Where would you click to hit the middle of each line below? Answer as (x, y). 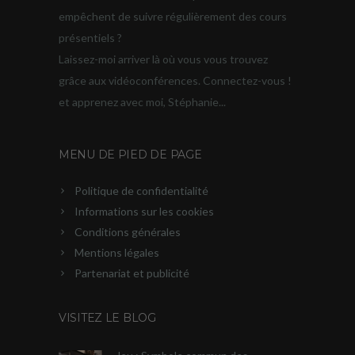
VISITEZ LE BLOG (107, 318)
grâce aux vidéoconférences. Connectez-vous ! (175, 81)
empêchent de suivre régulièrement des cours (173, 17)
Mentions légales (117, 253)
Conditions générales (128, 232)
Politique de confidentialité (141, 191)
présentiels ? (90, 38)
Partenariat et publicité (132, 273)
